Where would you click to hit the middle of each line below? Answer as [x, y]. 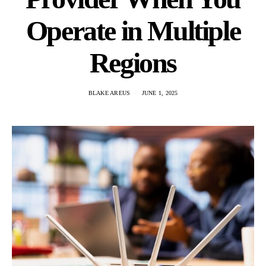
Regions [133, 63]
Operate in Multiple [133, 31]
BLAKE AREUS [109, 93]
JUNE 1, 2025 [160, 93]
